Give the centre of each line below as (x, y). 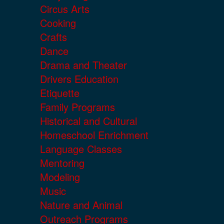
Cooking (58, 23)
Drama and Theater (83, 65)
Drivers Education (79, 79)
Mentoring (62, 163)
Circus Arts (65, 9)
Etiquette (60, 93)
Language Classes (81, 149)
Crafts (53, 37)
